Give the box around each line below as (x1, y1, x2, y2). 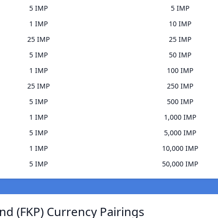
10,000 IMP (162, 144, 198, 153)
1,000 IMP (163, 112, 196, 122)
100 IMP (166, 66, 193, 75)
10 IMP (168, 19, 191, 29)
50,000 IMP (162, 159, 198, 169)
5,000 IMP (163, 128, 196, 138)
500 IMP (166, 97, 193, 107)
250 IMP (166, 81, 193, 91)
